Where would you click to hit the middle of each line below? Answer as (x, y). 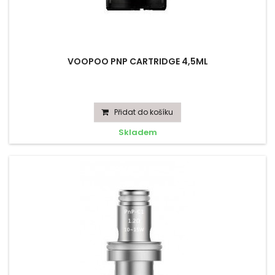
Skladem (137, 132)
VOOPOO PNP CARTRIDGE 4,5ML (137, 61)
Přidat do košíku (144, 112)
